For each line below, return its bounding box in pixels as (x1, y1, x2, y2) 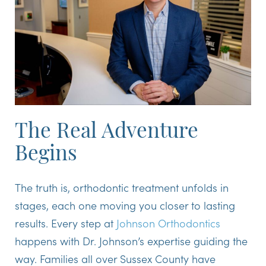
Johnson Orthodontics (116, 215, 220, 230)
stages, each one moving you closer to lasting (15, 197, 235, 213)
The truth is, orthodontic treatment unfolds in (15, 179, 229, 195)
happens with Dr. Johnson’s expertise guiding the (15, 233, 248, 248)
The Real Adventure (15, 122, 198, 143)
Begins (15, 144, 77, 166)
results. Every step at (15, 215, 116, 230)
